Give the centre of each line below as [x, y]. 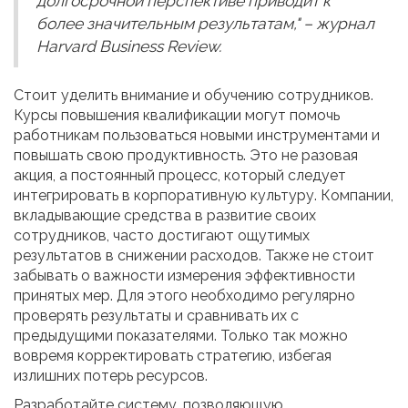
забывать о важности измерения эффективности [184, 275]
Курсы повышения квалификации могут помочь [177, 115]
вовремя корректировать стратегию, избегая [173, 355]
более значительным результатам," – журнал [205, 23]
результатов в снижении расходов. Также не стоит [194, 255]
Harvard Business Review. [129, 46]
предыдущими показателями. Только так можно [181, 335]
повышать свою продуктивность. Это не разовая [186, 155]
